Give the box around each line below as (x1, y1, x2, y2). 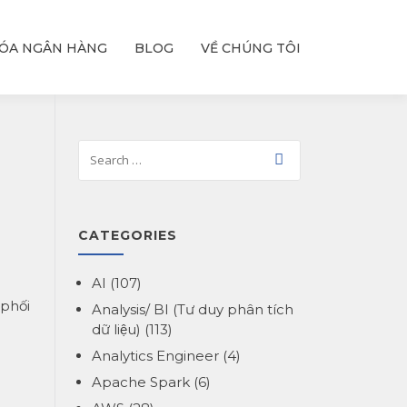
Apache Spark (92, 373, 190, 391)
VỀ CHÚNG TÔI (201, 40, 301, 56)
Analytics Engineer (92, 347, 219, 364)
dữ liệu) (92, 321, 141, 338)
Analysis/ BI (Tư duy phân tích (92, 301, 293, 318)
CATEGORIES (78, 227, 177, 243)
